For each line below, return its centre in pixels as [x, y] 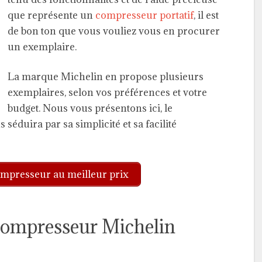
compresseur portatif [144, 15]
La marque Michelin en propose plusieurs [106, 76]
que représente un [51, 15]
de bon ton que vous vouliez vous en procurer [114, 31]
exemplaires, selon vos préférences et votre [107, 92]
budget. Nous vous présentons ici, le [90, 108]
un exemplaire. [42, 46]
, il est [206, 15]
